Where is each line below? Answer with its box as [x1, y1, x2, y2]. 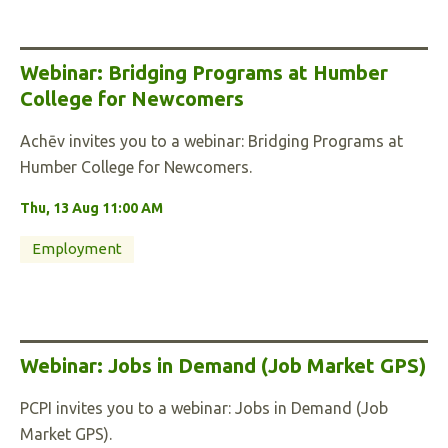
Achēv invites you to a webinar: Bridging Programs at [20, 132, 403, 150]
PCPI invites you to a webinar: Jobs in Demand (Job [20, 399, 388, 417]
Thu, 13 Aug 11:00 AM [20, 200, 163, 216]
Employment [32, 240, 122, 257]
